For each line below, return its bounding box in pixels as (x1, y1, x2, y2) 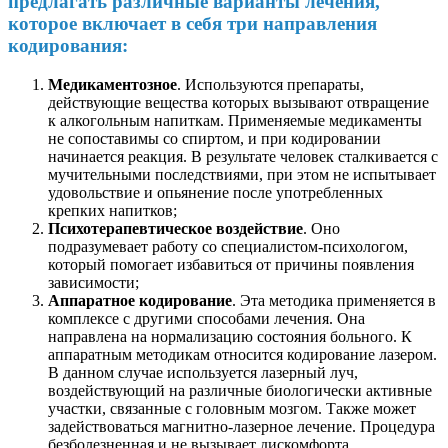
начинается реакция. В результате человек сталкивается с (48, 147, 438, 165)
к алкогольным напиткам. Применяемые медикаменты (48, 111, 422, 129)
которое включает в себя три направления (8, 12, 377, 34)
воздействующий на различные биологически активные (48, 381, 432, 399)
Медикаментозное (48, 75, 177, 93)
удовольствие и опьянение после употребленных (48, 183, 383, 201)
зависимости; (48, 273, 139, 291)
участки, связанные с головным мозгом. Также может (48, 399, 416, 417)
